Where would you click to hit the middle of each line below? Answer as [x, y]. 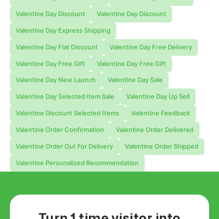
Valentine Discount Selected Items [67, 113]
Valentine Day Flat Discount [56, 47]
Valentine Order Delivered [154, 130]
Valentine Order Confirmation [60, 130]
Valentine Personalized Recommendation [77, 163]
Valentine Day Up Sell [158, 97]
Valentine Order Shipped [161, 146]
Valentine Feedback [160, 113]
